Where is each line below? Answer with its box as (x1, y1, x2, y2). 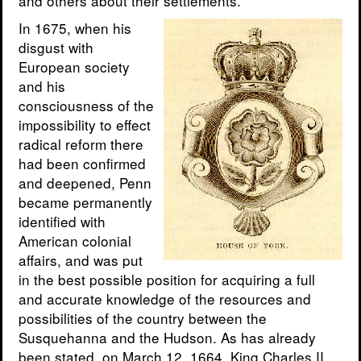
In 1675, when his (19, 18, 131, 39)
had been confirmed (19, 153, 146, 174)
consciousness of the (19, 95, 154, 116)
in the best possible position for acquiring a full (19, 269, 315, 290)
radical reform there (19, 134, 143, 155)
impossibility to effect (19, 114, 151, 135)
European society (19, 56, 130, 77)
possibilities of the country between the (19, 308, 267, 329)
